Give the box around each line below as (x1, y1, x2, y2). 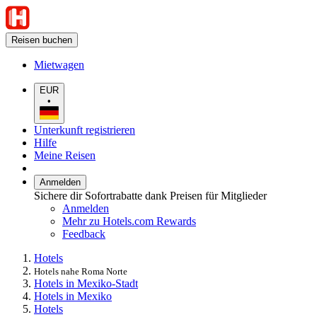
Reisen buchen (11, 35, 72, 45)
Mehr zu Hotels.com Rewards (62, 214, 196, 227)
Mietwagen (34, 59, 84, 71)
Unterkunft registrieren (34, 123, 135, 136)
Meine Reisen (34, 149, 96, 161)
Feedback (62, 227, 105, 240)
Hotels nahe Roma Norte (34, 265, 127, 277)
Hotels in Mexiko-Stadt (34, 277, 138, 289)
